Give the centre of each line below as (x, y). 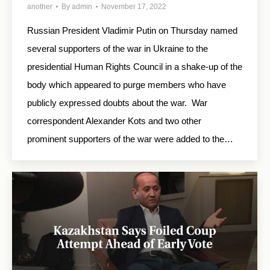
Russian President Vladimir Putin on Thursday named (132, 30)
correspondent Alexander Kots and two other (114, 121)
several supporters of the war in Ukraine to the (118, 48)
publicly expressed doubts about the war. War (117, 102)
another (40, 6)
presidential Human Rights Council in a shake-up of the (135, 66)
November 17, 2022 (134, 6)
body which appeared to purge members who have (127, 84)
